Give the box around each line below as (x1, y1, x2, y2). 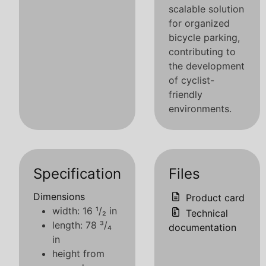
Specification (33, 164, 121, 182)
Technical (183, 207, 228, 219)
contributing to (169, 45, 236, 58)
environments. (169, 102, 232, 115)
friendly (169, 88, 202, 100)
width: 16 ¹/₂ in (52, 204, 117, 217)
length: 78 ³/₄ (52, 218, 112, 231)
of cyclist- (169, 74, 214, 86)
